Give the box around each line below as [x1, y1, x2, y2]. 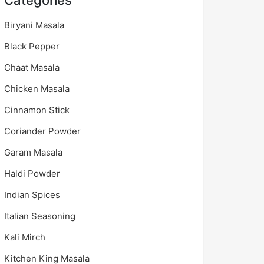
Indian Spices [4, 189, 60, 200]
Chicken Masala [4, 82, 70, 94]
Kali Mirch [4, 231, 45, 243]
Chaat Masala [4, 61, 60, 73]
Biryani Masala [4, 19, 64, 31]
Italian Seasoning [4, 210, 75, 222]
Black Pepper [4, 40, 60, 52]
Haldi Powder [4, 167, 60, 179]
